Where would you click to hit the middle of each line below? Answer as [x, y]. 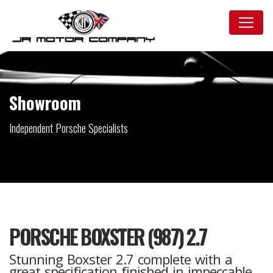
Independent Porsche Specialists [69, 128]
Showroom [45, 103]
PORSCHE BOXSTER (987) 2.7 [108, 237]
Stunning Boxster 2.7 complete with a [121, 259]
